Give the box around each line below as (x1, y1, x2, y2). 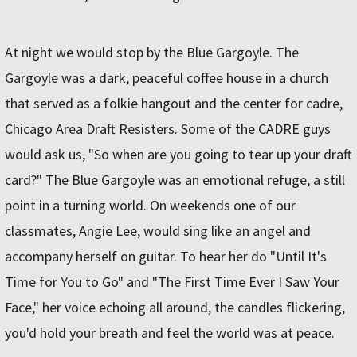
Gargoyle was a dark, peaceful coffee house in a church (5, 69, 328, 88)
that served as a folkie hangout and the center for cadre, (5, 94, 343, 113)
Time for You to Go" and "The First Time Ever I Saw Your (5, 273, 339, 292)
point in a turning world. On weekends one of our (5, 196, 296, 215)
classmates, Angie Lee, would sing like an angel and (5, 222, 311, 241)
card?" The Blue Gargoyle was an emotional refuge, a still (5, 171, 345, 190)
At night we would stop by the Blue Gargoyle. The (5, 43, 299, 62)
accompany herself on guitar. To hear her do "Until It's (5, 247, 327, 266)
